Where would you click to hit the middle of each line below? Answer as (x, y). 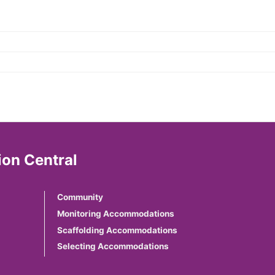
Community (80, 197)
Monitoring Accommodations (115, 213)
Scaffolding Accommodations (117, 230)
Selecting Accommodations (113, 246)
